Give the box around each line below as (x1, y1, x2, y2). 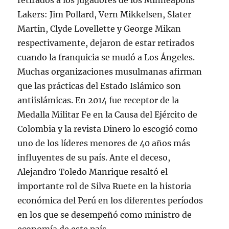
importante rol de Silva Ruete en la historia (17, 181, 192, 191)
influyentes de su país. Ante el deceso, (17, 152, 171, 163)
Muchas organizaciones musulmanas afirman (17, 66, 202, 77)
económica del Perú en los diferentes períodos (17, 195, 203, 205)
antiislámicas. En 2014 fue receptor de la (17, 95, 179, 105)
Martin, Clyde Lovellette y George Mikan (17, 24, 181, 34)
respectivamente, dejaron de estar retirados (17, 38, 195, 48)
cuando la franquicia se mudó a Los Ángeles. (17, 52, 195, 62)
